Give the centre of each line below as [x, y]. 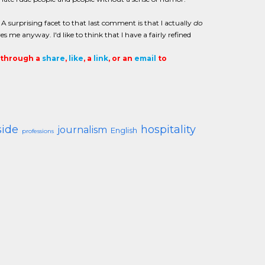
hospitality [168, 130]
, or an [121, 58]
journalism [82, 130]
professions [38, 131]
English [124, 130]
